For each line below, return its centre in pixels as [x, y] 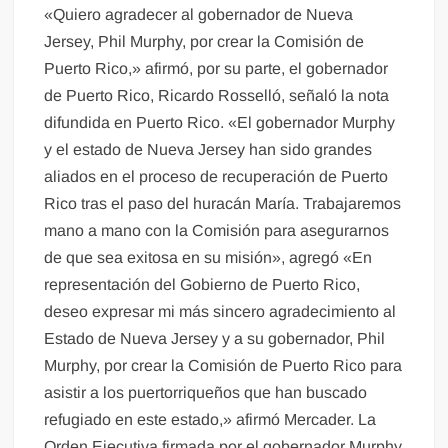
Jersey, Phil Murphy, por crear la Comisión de [204, 42]
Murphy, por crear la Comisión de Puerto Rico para [223, 366]
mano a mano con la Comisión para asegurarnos [217, 231]
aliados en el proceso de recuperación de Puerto [216, 177]
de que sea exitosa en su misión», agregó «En [208, 258]
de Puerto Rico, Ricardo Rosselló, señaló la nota [217, 96]
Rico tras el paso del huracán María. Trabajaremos [223, 204]
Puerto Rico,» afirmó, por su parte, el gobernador [216, 69]
